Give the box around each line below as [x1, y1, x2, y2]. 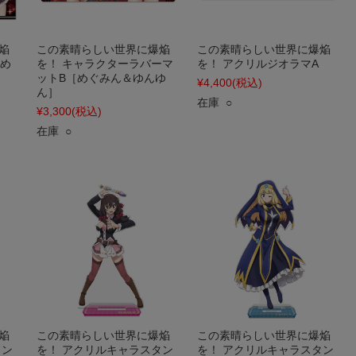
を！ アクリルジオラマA [197, 57, 319, 70]
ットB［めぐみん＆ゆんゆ [37, 72, 166, 84]
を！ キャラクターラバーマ [37, 57, 173, 70]
